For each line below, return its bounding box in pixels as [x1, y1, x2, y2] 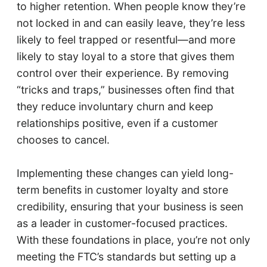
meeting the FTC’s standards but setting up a [16, 250, 236, 263]
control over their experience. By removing [16, 67, 229, 80]
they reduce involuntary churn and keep [16, 100, 213, 113]
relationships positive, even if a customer [16, 117, 218, 130]
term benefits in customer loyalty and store [16, 184, 228, 197]
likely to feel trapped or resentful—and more [16, 33, 235, 46]
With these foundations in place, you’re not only [16, 234, 250, 247]
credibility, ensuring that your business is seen [16, 200, 243, 213]
